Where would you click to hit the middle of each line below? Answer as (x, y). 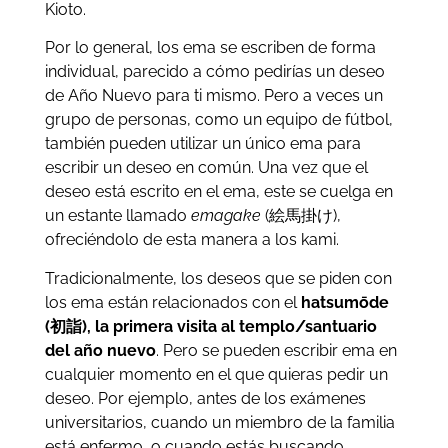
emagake (225, 216)
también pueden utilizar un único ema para (202, 144)
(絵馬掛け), (300, 216)
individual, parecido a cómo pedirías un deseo (214, 72)
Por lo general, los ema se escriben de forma (210, 48)
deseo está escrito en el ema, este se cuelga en (218, 192)
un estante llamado (117, 216)
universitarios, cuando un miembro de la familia (219, 422)
